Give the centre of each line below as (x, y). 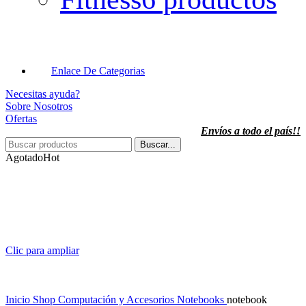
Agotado (24, 157)
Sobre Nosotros (39, 106)
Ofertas (21, 118)
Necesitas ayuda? (43, 94)
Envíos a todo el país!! (251, 130)
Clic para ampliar (42, 250)
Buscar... (158, 144)
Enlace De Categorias (98, 70)
